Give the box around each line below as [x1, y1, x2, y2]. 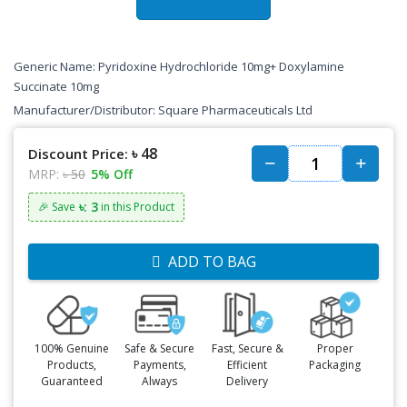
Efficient [227, 356, 268, 372]
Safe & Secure [124, 340, 195, 356]
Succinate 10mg [14, 78, 99, 94]
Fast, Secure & [211, 340, 283, 356]
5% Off [91, 165, 133, 183]
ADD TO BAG [167, 252, 256, 272]
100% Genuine [35, 340, 110, 356]
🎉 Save [38, 199, 75, 214]
